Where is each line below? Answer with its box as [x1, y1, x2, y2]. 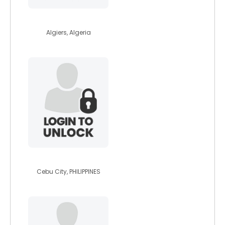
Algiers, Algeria [46, 28, 91, 37]
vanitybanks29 [43, 153, 94, 163]
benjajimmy [47, 14, 89, 24]
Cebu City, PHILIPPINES [36, 167, 100, 176]
